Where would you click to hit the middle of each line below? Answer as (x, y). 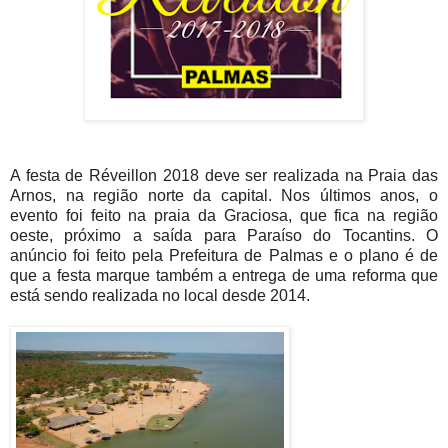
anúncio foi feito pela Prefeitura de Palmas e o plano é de (224, 255)
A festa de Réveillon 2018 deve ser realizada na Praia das (224, 175)
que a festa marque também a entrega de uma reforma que (224, 275)
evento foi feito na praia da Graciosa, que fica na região (224, 215)
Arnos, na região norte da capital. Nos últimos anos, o (224, 195)
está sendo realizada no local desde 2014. (164, 295)
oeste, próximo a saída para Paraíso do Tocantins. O (224, 235)
